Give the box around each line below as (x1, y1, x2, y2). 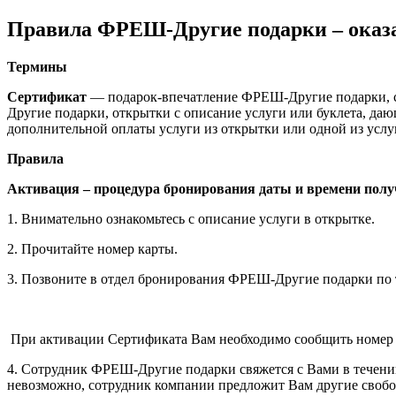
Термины (7, 58, 67, 74)
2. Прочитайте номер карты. (7, 240, 178, 256)
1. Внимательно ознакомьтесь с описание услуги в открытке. (7, 210, 375, 226)
